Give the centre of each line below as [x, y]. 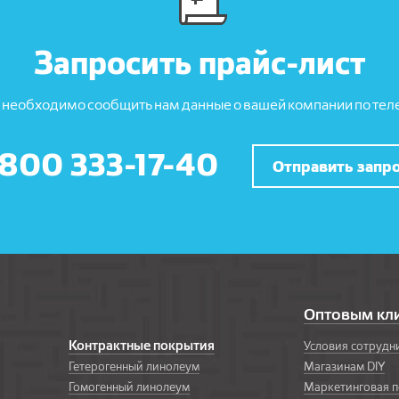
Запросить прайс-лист [199, 62]
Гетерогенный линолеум [134, 366]
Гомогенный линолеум [130, 387]
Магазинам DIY [344, 366]
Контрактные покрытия [142, 346]
